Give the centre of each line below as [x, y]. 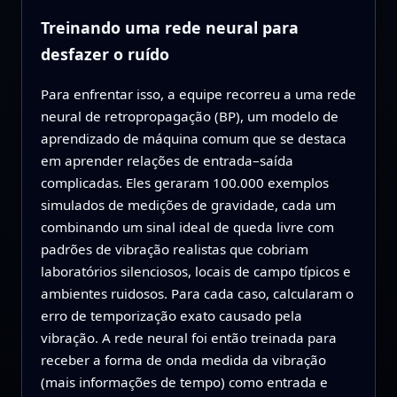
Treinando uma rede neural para [169, 28]
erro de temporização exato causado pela [171, 316]
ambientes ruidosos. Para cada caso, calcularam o [197, 294]
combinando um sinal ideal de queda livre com [187, 227]
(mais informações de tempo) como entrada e [184, 382]
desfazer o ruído [105, 54]
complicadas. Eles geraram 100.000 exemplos [184, 183]
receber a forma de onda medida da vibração [183, 360]
